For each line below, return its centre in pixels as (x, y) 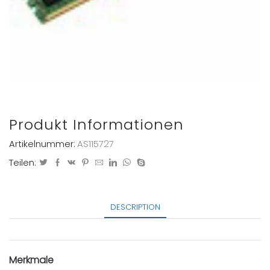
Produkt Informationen (96, 124)
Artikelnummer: (42, 144)
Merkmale (31, 260)
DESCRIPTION (135, 207)
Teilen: (23, 163)
